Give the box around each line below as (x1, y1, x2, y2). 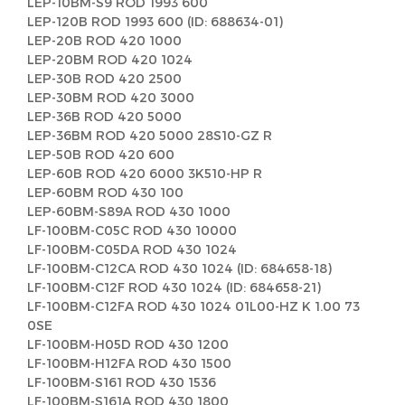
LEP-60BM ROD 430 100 (27, 184, 184, 200)
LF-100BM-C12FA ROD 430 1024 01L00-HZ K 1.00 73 (27, 298, 360, 314)
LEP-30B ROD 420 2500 (27, 71, 182, 86)
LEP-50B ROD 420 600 (27, 146, 174, 162)
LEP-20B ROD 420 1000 (27, 33, 182, 48)
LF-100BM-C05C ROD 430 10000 (27, 222, 237, 238)
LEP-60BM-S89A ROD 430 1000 (27, 203, 231, 219)
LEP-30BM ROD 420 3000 (27, 89, 194, 105)
